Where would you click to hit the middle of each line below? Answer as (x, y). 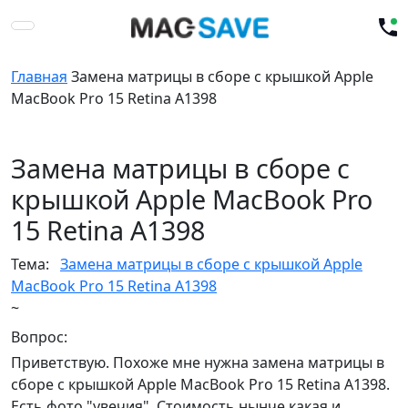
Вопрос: (39, 337)
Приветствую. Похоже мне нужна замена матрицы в (198, 362)
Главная (39, 76)
